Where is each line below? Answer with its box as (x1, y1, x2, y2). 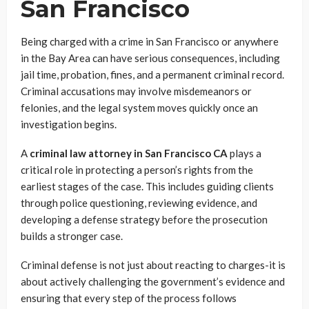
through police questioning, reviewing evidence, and (21, 197, 257, 209)
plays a (228, 147, 261, 159)
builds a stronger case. (21, 230, 123, 242)
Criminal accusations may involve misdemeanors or (21, 85, 252, 97)
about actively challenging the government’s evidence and (21, 275, 285, 288)
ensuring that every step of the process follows (21, 292, 237, 304)
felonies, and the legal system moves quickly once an (21, 101, 258, 114)
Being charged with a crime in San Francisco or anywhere (21, 35, 279, 48)
